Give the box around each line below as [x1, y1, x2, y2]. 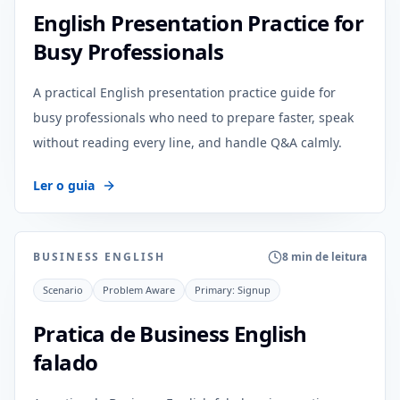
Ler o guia [33, 177, 95, 194]
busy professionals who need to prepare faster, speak [33, 109, 354, 126]
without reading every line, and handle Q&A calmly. [33, 134, 342, 151]
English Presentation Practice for [33, 8, 364, 37]
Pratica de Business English [33, 319, 307, 348]
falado [33, 347, 98, 377]
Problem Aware [103, 283, 175, 296]
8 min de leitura [282, 249, 367, 264]
